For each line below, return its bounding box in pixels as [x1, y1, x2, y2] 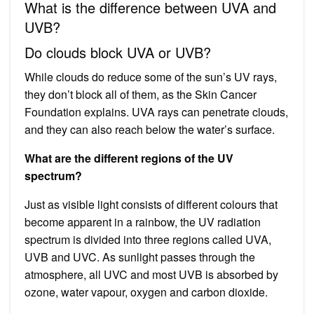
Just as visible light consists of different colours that [25, 196, 278, 212]
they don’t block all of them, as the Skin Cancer [25, 86, 257, 102]
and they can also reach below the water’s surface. [25, 121, 275, 137]
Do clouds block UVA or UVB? [25, 41, 211, 62]
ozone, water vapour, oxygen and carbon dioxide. [25, 283, 268, 300]
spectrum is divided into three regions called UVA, [25, 231, 271, 247]
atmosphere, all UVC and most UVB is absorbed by [25, 266, 278, 282]
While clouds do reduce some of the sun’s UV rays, [25, 68, 277, 85]
